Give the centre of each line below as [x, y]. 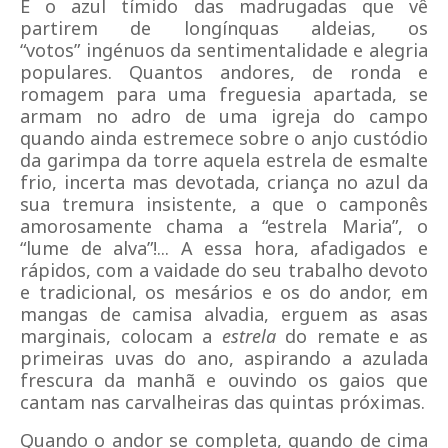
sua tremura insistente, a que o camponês [224, 204]
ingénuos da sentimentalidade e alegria [254, 50]
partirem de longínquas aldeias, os [224, 28]
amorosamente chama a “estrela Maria [206, 226]
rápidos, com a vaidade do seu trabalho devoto [224, 270]
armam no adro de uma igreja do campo [224, 116]
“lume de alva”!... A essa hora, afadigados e [224, 248]
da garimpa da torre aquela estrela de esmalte [224, 160]
